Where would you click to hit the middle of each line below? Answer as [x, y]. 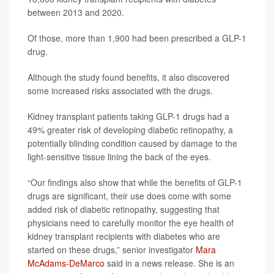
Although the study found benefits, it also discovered [128, 77]
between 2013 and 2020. [76, 12]
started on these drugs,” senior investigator [112, 249]
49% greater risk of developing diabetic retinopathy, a [130, 129]
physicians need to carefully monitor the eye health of [131, 222]
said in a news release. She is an [169, 263]
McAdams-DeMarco [66, 263]
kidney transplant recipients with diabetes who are [124, 236]
